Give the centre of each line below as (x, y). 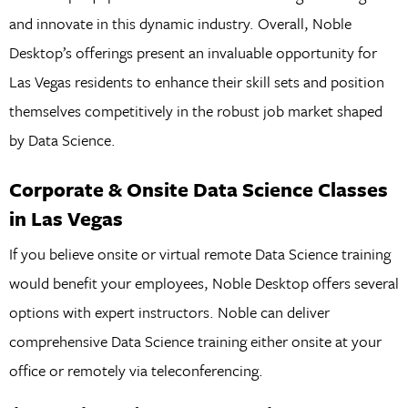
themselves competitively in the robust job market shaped (195, 111)
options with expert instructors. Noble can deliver (169, 312)
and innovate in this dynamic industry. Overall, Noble (180, 24)
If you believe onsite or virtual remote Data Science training (199, 254)
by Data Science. (62, 140)
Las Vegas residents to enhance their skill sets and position (196, 82)
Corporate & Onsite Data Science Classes (198, 189)
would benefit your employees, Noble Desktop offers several (204, 283)
